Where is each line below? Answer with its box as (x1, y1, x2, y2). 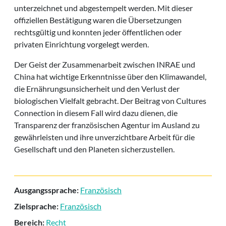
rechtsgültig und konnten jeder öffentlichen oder (14, 27, 182, 37)
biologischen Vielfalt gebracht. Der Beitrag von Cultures (14, 95, 206, 105)
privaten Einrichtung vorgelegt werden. (14, 39, 149, 49)
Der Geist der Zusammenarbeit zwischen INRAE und (14, 59, 195, 69)
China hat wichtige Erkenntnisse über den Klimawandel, (14, 71, 206, 81)
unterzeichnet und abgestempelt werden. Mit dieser (14, 3, 193, 13)
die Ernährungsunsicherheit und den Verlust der (14, 83, 180, 93)
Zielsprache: (14, 201, 60, 211)
